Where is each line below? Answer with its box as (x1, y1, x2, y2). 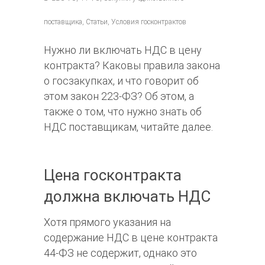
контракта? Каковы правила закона (44, 59, 220, 72)
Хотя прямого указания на (44, 216, 171, 229)
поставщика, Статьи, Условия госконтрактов (44, 18, 186, 27)
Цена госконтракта (44, 166, 182, 185)
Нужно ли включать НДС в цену (44, 44, 202, 57)
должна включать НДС (44, 188, 211, 206)
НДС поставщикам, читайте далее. (44, 121, 213, 134)
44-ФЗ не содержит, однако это (44, 247, 197, 260)
